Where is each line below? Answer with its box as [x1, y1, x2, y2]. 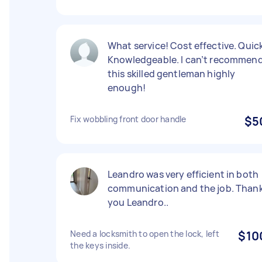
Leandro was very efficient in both [108, 168, 259, 181]
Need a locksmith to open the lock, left [70, 228, 219, 239]
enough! [108, 81, 146, 94]
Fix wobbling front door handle [70, 113, 187, 125]
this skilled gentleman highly [108, 67, 236, 80]
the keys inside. [70, 240, 130, 251]
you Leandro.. [108, 196, 168, 209]
